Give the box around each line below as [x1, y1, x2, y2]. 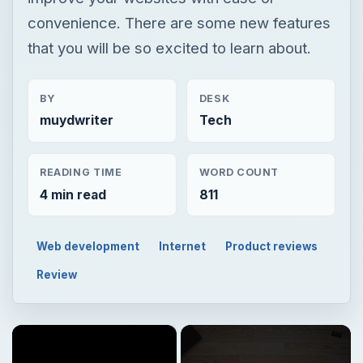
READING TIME [39, 166, 122, 179]
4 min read [39, 186, 106, 203]
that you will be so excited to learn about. [27, 38, 311, 57]
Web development [36, 239, 140, 253]
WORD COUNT [199, 166, 280, 179]
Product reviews [224, 239, 318, 253]
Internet [159, 239, 207, 253]
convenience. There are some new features [27, 13, 331, 32]
